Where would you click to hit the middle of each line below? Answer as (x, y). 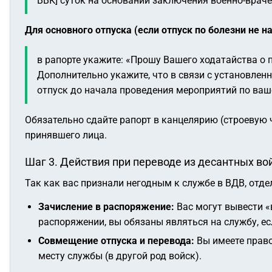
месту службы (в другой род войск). (120, 256)
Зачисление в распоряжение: (106, 207)
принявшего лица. (66, 135)
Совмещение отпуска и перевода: (116, 241)
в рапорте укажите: (81, 60)
